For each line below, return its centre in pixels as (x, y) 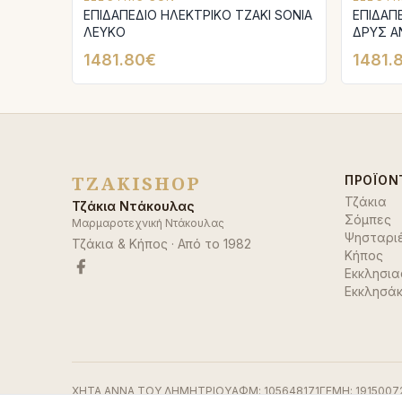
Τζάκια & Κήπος (120, 244)
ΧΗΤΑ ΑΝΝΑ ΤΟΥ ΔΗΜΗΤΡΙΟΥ (152, 391)
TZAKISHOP (136, 184)
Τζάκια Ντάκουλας (133, 206)
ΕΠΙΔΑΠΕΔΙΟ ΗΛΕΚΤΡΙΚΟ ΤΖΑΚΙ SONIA (198, 15)
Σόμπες (368, 219)
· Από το (196, 244)
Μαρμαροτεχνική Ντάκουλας (148, 223)
